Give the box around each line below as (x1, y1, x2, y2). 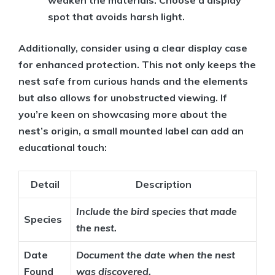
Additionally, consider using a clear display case (18, 42, 247, 55)
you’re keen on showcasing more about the (18, 108, 227, 121)
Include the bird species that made (76, 205, 237, 218)
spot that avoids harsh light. (48, 10, 185, 23)
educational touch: (18, 141, 107, 154)
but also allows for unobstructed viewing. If (18, 91, 227, 104)
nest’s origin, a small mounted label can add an (18, 125, 244, 137)
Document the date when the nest (76, 249, 235, 261)
